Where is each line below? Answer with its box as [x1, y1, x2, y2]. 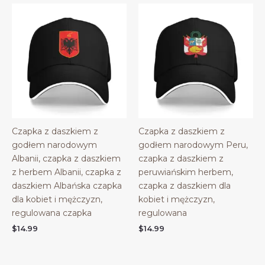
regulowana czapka [12, 208, 92, 218]
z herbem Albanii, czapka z [12, 167, 121, 177]
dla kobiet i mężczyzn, [12, 194, 102, 205]
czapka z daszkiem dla [138, 180, 231, 191]
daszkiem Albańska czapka [12, 180, 122, 191]
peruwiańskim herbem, [138, 167, 233, 177]
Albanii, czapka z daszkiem [12, 153, 121, 164]
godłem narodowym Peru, [138, 140, 248, 150]
